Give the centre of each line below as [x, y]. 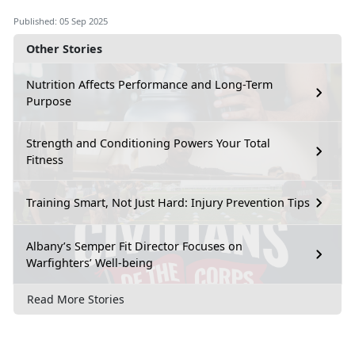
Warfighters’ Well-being [90, 262]
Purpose [49, 101]
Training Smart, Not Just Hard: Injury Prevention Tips [168, 203]
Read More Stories [76, 300]
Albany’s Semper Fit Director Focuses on [134, 246]
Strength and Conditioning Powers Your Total [148, 143]
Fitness [45, 159]
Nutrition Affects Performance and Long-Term [149, 84]
